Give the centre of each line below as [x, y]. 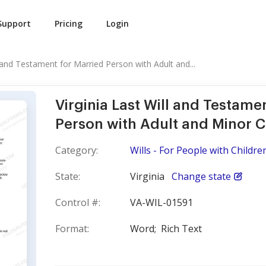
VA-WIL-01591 [161, 202]
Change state [201, 176]
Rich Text [181, 229]
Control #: [78, 202]
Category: [77, 150]
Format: [72, 229]
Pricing [69, 23]
